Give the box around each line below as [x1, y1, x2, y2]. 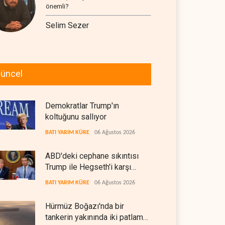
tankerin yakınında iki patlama [45, 212, 147, 222]
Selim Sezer [46, 21, 89, 30]
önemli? [46, 3, 69, 10]
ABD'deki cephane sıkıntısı [45, 151, 139, 161]
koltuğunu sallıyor [45, 112, 106, 122]
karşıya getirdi [45, 173, 94, 183]
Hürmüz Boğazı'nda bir [45, 201, 124, 211]
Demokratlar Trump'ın [45, 101, 119, 110]
